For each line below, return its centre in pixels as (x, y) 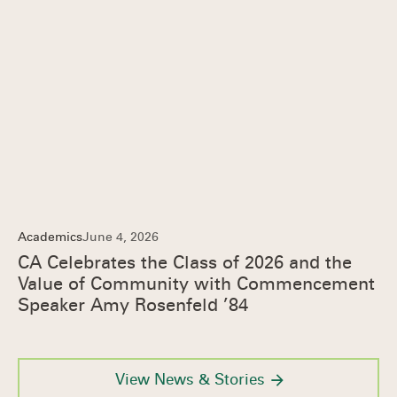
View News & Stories (190, 380)
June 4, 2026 (121, 237)
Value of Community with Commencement (196, 284)
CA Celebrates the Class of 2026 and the (185, 262)
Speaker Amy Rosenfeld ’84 (133, 305)
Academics (50, 237)
